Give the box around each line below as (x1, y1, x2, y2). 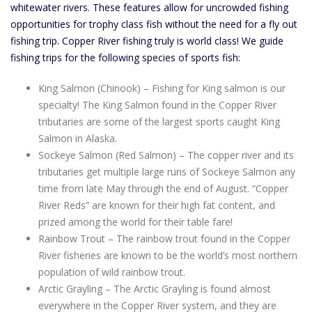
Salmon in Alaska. (38, 132, 117, 145)
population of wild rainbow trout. (38, 265, 185, 279)
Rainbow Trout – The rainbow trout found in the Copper (38, 232, 290, 245)
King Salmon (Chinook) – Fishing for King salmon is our (38, 81, 286, 95)
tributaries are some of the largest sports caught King (38, 115, 280, 128)
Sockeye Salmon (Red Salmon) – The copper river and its (38, 148, 294, 162)
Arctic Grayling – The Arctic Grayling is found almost (38, 282, 271, 295)
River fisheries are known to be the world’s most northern (38, 249, 297, 262)
